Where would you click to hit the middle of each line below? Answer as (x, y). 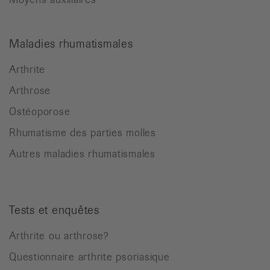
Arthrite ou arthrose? (59, 235)
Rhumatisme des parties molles (83, 132)
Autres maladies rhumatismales (82, 153)
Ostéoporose (40, 111)
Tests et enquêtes (54, 210)
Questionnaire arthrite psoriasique (89, 256)
